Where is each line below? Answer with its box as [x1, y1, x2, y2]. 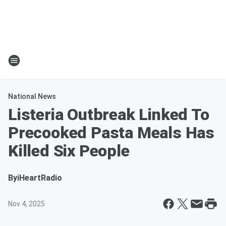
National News [8, 92, 56, 100]
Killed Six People [8, 141, 130, 160]
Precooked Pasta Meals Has [8, 123, 214, 142]
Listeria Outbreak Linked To [8, 105, 209, 124]
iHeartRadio [17, 173, 62, 183]
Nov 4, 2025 [8, 200, 45, 208]
